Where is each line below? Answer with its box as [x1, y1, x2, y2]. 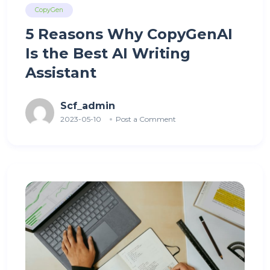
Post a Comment [116, 114, 176, 124]
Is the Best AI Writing [25, 45, 190, 63]
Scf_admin [60, 99, 115, 111]
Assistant [25, 64, 101, 82]
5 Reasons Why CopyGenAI [25, 25, 233, 43]
